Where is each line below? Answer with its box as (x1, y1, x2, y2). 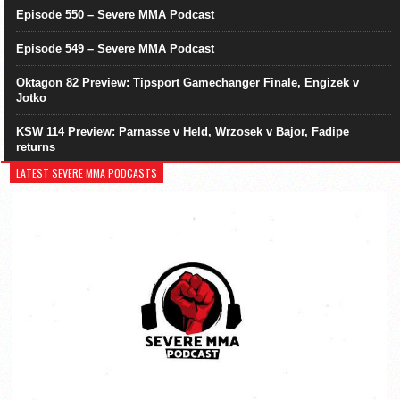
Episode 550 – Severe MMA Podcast (16, 8, 214, 22)
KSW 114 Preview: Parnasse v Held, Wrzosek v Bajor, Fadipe (16, 125, 349, 139)
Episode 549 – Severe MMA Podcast (16, 42, 214, 56)
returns (16, 140, 55, 154)
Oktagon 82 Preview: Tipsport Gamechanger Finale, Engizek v (16, 76, 359, 90)
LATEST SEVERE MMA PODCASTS (16, 165, 158, 181)
